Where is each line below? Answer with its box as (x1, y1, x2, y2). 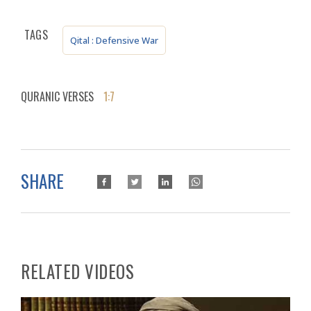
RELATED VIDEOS (21, 258, 134, 284)
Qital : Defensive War (70, 33, 158, 47)
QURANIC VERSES (21, 87, 94, 105)
